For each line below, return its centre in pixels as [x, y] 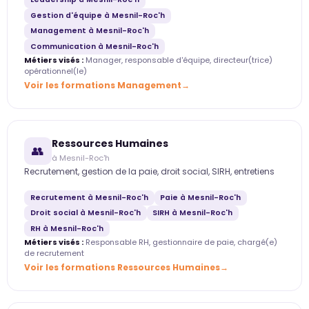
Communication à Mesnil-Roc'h [94, 46]
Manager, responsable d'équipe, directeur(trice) [178, 60]
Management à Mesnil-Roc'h [89, 31]
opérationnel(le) [56, 71]
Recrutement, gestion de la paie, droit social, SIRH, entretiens [149, 171]
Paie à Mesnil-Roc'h [201, 197]
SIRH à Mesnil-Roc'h [193, 213]
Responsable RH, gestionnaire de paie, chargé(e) [180, 242]
